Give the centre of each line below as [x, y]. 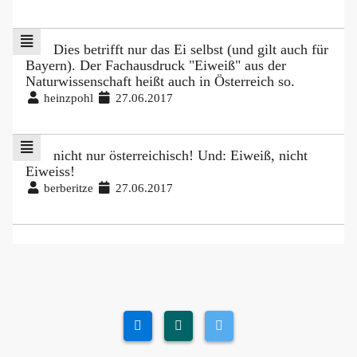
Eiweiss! [50, 171]
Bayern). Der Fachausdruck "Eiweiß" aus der [156, 65]
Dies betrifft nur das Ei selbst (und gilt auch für [190, 49]
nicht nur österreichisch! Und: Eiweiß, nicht [180, 155]
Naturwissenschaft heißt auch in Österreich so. [160, 81]
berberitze [69, 187]
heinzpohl [69, 97]
